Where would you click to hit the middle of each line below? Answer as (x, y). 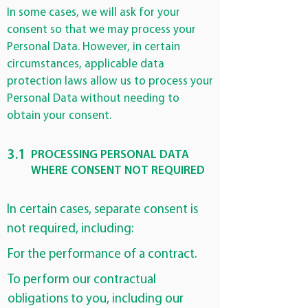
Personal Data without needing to (93, 99)
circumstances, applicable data (86, 64)
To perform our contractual (82, 280)
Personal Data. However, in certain (93, 47)
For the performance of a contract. (102, 255)
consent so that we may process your (101, 30)
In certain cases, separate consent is (102, 210)
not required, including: (70, 229)
